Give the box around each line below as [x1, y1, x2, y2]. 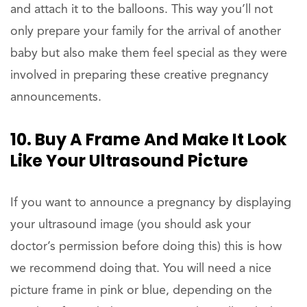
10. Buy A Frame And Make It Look [10, 127, 286, 151]
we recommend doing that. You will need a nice [10, 262, 271, 275]
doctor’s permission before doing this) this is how [10, 240, 282, 253]
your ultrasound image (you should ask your [10, 218, 251, 231]
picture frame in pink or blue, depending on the [10, 284, 272, 297]
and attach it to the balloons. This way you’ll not [10, 3, 273, 16]
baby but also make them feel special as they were [10, 47, 287, 60]
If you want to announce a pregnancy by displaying [10, 196, 291, 209]
